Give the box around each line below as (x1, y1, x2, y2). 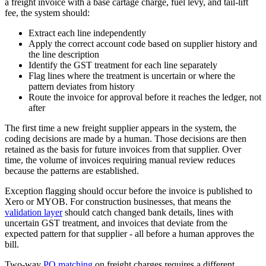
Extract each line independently (28, 28, 146, 39)
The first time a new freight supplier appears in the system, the (5, 123, 236, 134)
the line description (28, 49, 99, 60)
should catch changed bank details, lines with (62, 207, 233, 218)
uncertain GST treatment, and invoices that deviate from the (5, 218, 227, 229)
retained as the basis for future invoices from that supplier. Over (5, 144, 241, 155)
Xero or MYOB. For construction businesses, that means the (5, 197, 231, 207)
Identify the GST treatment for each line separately (28, 60, 217, 71)
